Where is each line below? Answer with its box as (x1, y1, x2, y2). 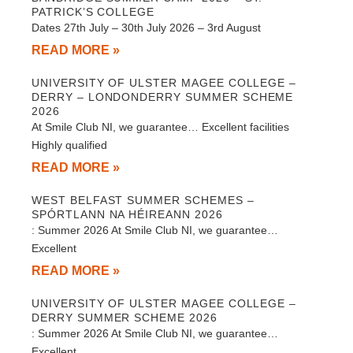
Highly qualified (32, 138, 107, 151)
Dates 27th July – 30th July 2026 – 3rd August (32, 20, 261, 34)
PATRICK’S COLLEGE (32, 5, 155, 18)
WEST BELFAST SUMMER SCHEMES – (32, 193, 255, 206)
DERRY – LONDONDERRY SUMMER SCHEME (32, 90, 294, 103)
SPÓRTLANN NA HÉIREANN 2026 (32, 207, 223, 221)
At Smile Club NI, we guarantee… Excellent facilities (32, 120, 289, 133)
